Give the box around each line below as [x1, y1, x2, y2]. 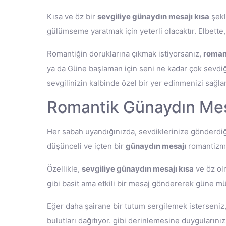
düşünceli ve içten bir [47, 141, 126, 151]
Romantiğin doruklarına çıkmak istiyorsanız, [47, 49, 203, 59]
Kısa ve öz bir [47, 12, 97, 21]
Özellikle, [47, 164, 82, 174]
